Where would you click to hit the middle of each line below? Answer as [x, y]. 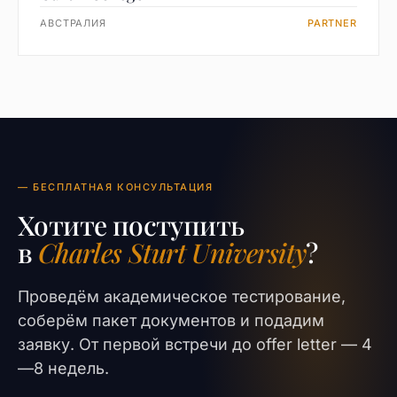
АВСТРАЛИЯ [73, 23]
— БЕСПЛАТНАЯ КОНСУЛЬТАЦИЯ [116, 187]
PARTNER [332, 23]
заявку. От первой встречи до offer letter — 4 [195, 344]
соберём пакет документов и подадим [171, 320]
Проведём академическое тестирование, [182, 296]
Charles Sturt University [172, 253]
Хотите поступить [131, 225]
